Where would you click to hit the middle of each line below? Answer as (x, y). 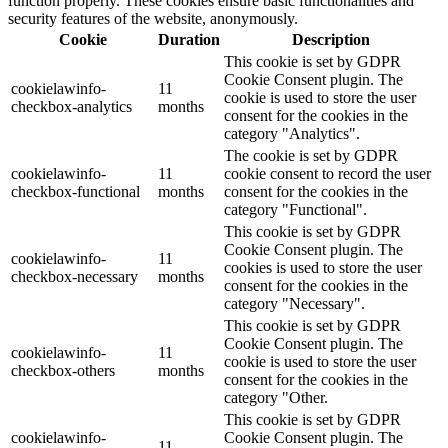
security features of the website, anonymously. (153, 19)
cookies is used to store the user (323, 268)
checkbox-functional (75, 192)
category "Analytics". (292, 134)
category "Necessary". (294, 304)
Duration (189, 40)
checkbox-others (63, 371)
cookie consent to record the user (327, 174)
